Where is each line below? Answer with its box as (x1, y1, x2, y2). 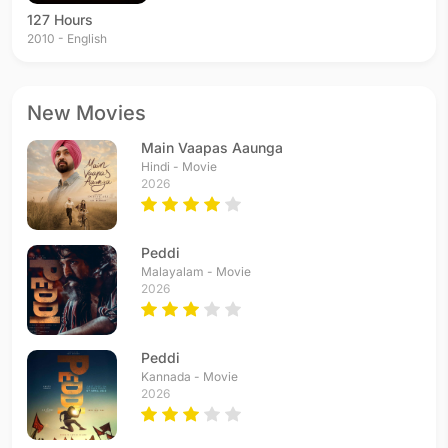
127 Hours (27, 10, 93, 28)
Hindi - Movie (141, 158, 217, 174)
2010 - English (27, 30, 107, 46)
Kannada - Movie (141, 368, 238, 384)
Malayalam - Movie (141, 263, 251, 279)
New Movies (27, 100, 146, 125)
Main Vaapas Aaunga (141, 138, 283, 156)
